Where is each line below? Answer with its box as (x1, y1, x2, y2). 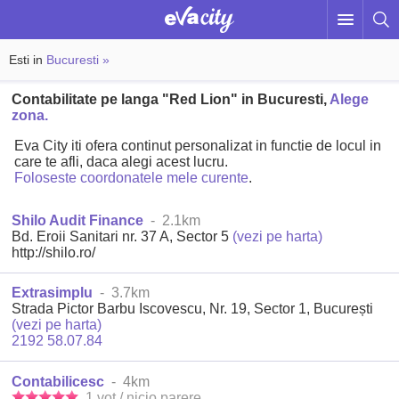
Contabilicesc (12, 373, 105, 389)
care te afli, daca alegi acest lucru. (14, 154, 228, 170)
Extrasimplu (12, 285, 94, 301)
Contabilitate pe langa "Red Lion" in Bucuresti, (12, 92, 330, 108)
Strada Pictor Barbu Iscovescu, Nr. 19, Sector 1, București (12, 301, 374, 317)
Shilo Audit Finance (12, 212, 144, 228)
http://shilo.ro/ (12, 244, 96, 260)
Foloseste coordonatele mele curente (14, 170, 248, 186)
